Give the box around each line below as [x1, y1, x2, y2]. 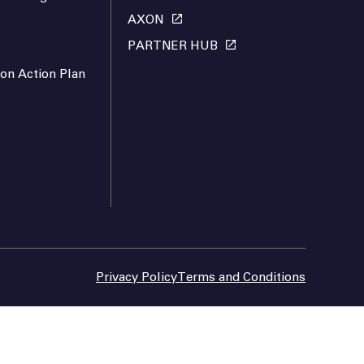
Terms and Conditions [177, 271, 305, 284]
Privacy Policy [96, 271, 177, 284]
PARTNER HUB [127, 40, 218, 53]
